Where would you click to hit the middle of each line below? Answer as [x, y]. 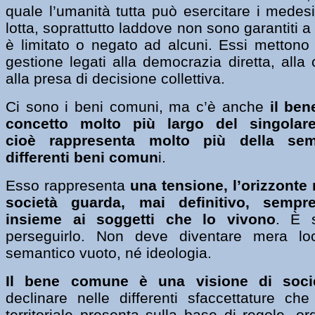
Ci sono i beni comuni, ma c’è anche [135, 106]
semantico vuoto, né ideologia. [109, 252]
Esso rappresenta [68, 185]
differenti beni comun [82, 157]
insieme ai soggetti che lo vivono [141, 219]
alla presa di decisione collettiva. [115, 78]
